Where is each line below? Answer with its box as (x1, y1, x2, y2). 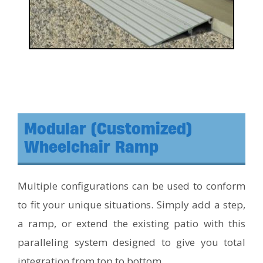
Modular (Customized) (24, 118, 192, 139)
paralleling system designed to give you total (18, 235, 245, 249)
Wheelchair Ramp (24, 136, 159, 157)
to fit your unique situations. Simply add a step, (18, 197, 245, 211)
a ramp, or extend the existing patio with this (18, 216, 245, 230)
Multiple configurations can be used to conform (18, 178, 245, 193)
